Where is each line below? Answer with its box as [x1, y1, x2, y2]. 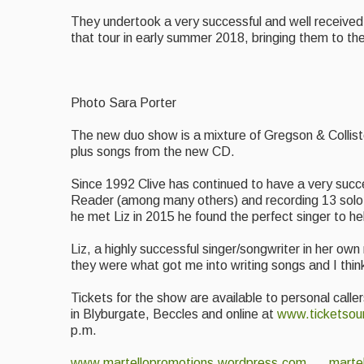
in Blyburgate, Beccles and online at [71, 307, 277, 322]
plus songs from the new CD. [71, 145, 235, 159]
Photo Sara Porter [71, 96, 176, 110]
